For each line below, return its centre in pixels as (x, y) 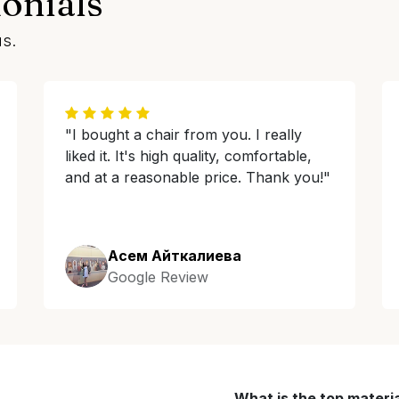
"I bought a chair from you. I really (183, 134)
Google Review (158, 277)
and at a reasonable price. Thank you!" (198, 177)
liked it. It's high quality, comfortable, (188, 156)
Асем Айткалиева (175, 256)
